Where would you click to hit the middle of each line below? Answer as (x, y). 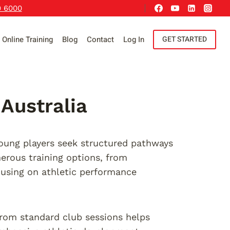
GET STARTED (185, 39)
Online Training (27, 39)
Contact (100, 39)
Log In (134, 39)
